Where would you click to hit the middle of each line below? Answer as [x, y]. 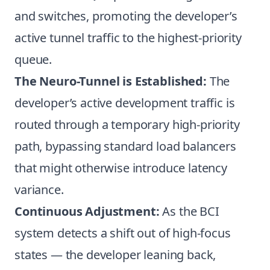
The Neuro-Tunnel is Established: [111, 81]
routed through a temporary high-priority [127, 124]
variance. [39, 190]
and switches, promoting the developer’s [126, 16]
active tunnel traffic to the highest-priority [128, 38]
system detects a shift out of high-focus [123, 233]
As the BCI [189, 211]
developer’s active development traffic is [125, 103]
